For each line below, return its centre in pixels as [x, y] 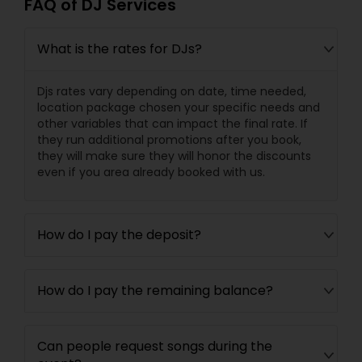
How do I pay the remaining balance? [155, 291]
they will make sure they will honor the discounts [174, 156]
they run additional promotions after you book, [169, 140]
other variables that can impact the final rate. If [173, 124]
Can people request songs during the [155, 347]
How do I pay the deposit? [119, 235]
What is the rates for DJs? [120, 49]
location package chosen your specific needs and [179, 108]
